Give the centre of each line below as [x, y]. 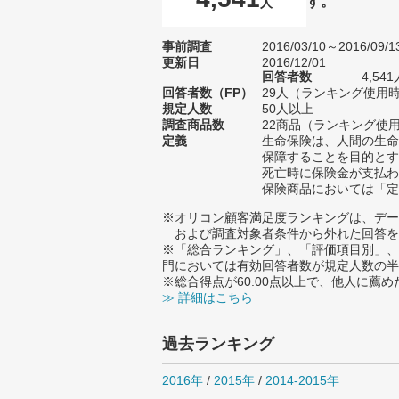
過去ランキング [218, 344]
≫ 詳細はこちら [208, 297]
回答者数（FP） [208, 93]
